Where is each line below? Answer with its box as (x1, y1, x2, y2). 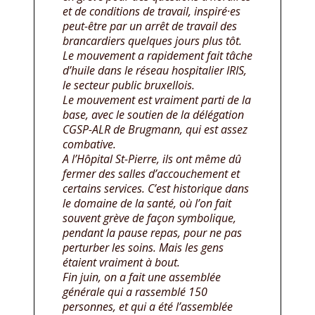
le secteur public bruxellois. (63, 77, 195, 93)
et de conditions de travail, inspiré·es (63, 4, 240, 19)
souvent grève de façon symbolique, (63, 210, 236, 226)
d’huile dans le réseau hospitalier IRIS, (63, 63, 247, 78)
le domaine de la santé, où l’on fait (63, 195, 231, 211)
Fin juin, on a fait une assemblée (63, 269, 221, 285)
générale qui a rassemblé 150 (63, 284, 207, 300)
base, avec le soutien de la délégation (63, 107, 244, 122)
